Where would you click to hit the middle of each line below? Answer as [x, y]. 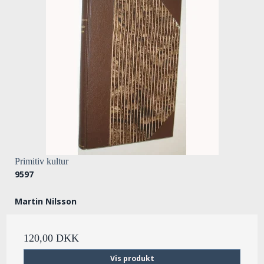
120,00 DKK [51, 238]
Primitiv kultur [42, 161]
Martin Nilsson [46, 202]
